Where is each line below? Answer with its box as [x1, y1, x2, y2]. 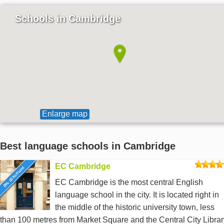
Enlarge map [42, 109, 87, 118]
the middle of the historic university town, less [55, 203, 214, 212]
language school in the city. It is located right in [55, 190, 219, 199]
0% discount [1, 165, 25, 188]
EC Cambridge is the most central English [55, 178, 203, 187]
